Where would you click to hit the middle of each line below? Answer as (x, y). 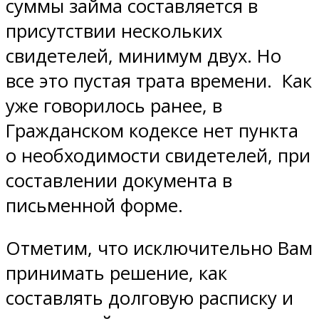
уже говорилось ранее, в (114, 105)
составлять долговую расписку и (150, 298)
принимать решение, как (116, 273)
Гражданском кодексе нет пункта (152, 130)
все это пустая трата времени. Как (159, 80)
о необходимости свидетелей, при (158, 155)
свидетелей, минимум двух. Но (143, 56)
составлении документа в (119, 180)
